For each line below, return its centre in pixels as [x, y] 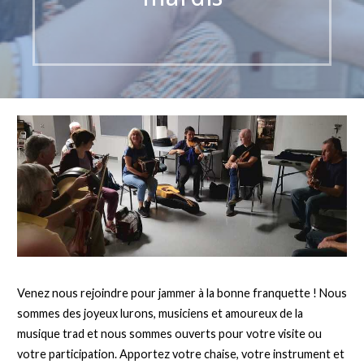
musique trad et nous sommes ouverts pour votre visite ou [169, 333]
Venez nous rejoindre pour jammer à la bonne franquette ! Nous [182, 292]
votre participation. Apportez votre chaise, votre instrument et [180, 353]
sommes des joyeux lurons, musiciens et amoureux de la [160, 313]
